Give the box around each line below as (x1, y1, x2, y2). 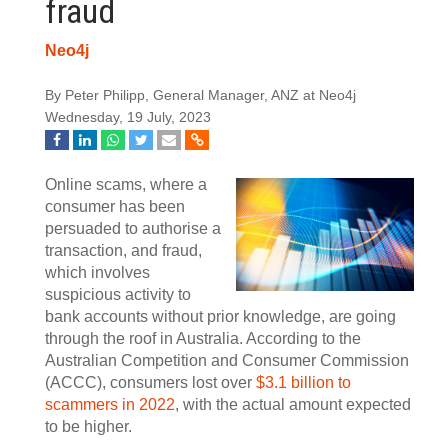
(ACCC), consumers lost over (45, 374, 256, 391)
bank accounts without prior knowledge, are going (45, 308, 396, 325)
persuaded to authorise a (45, 220, 221, 237)
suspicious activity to (45, 286, 191, 303)
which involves (45, 264, 150, 281)
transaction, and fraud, (45, 242, 202, 259)
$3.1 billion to (256, 374, 351, 391)
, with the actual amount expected (175, 396, 411, 413)
